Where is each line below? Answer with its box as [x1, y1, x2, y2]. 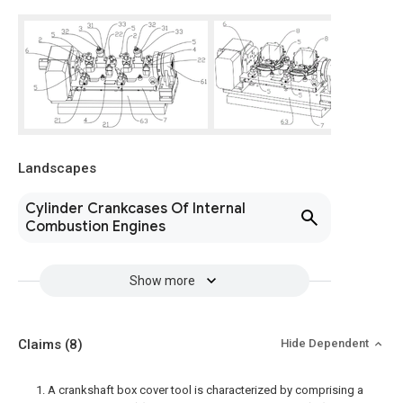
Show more [129, 273, 195, 288]
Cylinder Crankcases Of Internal [25, 200, 246, 218]
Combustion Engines [25, 218, 166, 236]
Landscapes [18, 160, 96, 176]
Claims [18, 336, 65, 353]
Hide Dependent [281, 336, 372, 350]
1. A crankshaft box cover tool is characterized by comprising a [36, 383, 363, 397]
